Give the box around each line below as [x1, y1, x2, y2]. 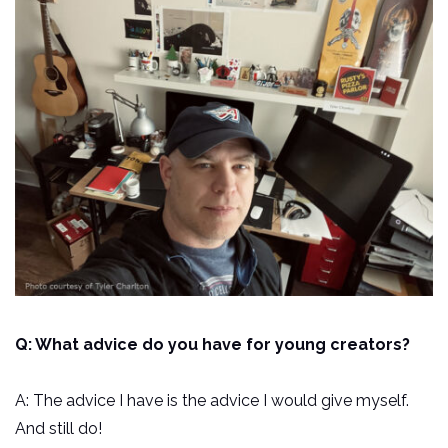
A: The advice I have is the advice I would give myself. [15, 391, 409, 411]
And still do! [15, 419, 106, 439]
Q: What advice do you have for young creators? [15, 335, 410, 355]
